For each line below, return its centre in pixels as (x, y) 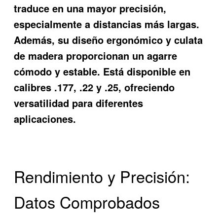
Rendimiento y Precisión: (102, 176)
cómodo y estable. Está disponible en (102, 71)
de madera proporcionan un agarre (96, 55)
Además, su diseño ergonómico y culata (109, 39)
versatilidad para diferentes (79, 103)
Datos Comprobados (87, 202)
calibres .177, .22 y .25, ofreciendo (94, 87)
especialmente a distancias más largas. (107, 24)
